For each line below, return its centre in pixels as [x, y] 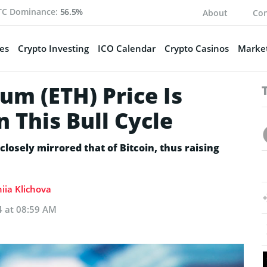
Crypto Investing [53, 48]
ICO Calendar [126, 48]
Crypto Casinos [196, 48]
